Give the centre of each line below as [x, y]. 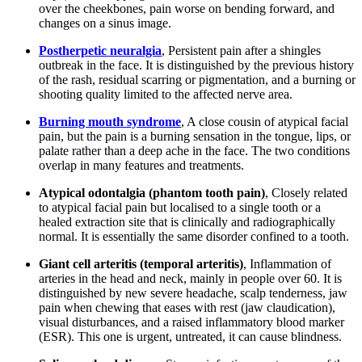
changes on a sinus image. [105, 23]
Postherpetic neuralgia [100, 50]
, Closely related [306, 192]
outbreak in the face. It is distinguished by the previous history [196, 65]
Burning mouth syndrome [110, 121]
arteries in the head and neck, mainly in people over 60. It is [190, 278]
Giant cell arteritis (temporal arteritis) [141, 263]
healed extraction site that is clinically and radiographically [187, 221]
